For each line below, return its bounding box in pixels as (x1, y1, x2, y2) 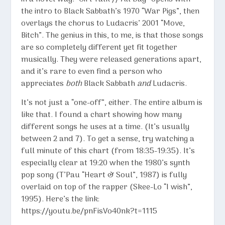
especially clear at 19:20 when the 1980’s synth (21, 156, 190, 170)
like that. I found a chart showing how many (21, 108, 182, 122)
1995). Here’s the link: (21, 192, 100, 206)
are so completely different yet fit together (21, 41, 178, 54)
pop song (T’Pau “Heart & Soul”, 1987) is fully (21, 168, 187, 182)
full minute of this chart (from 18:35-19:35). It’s (21, 144, 195, 158)
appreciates (21, 77, 66, 90)
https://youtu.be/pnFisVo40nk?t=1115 (21, 204, 158, 218)
